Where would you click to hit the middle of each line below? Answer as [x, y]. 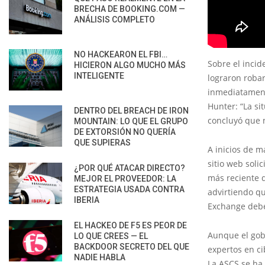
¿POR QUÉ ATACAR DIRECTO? [130, 168]
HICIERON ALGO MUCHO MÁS [130, 65]
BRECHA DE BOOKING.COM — [130, 9]
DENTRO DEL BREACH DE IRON [131, 110]
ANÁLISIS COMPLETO [114, 19]
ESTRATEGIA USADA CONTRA [129, 189]
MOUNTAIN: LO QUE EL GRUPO [131, 121]
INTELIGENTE [99, 75]
